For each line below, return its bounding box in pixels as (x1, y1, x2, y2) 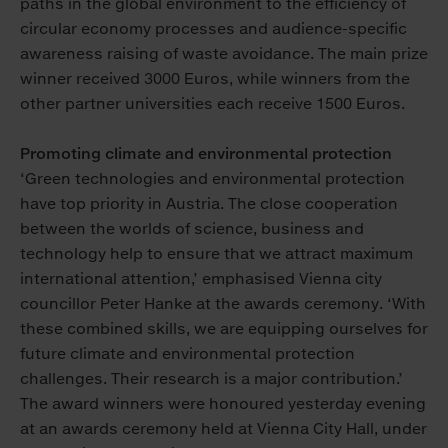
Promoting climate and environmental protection (20, 144, 392, 164)
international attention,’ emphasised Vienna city (20, 269, 382, 289)
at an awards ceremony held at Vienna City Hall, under (20, 419, 427, 439)
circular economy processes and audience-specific (20, 19, 407, 39)
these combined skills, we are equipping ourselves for (20, 319, 428, 339)
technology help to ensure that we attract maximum (20, 244, 413, 264)
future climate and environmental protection (20, 344, 355, 364)
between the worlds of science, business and (20, 219, 364, 239)
